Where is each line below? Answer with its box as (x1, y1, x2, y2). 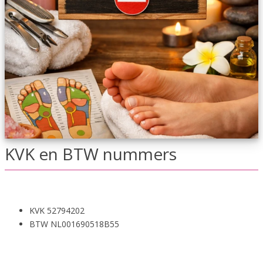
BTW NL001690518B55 (29, 218, 119, 230)
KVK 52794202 (29, 205, 85, 216)
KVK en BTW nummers (5, 143, 177, 165)
